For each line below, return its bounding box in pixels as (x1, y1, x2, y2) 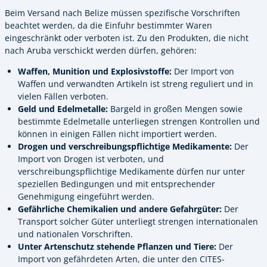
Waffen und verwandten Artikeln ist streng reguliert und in (18, 78, 253, 90)
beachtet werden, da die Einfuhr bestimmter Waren (5, 19, 212, 31)
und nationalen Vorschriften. (18, 228, 133, 240)
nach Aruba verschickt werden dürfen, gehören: (5, 44, 197, 56)
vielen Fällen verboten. (18, 91, 108, 103)
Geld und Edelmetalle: (18, 103, 108, 115)
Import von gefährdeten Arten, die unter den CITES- (18, 253, 225, 265)
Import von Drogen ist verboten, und (18, 153, 164, 165)
